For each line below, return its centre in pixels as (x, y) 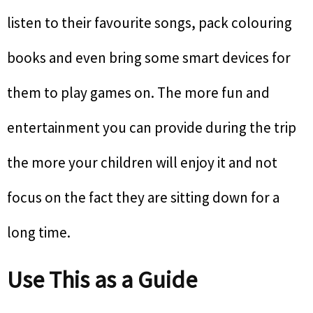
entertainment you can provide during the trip (152, 128)
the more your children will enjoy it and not (142, 162)
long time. (39, 232)
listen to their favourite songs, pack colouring (150, 23)
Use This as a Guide (102, 279)
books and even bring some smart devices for (149, 58)
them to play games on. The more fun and (138, 93)
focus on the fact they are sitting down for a (143, 197)
